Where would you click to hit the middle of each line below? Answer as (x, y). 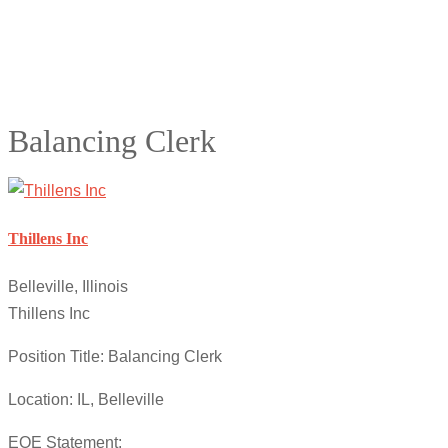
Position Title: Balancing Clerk (115, 357)
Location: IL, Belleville (86, 400)
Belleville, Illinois (68, 287)
